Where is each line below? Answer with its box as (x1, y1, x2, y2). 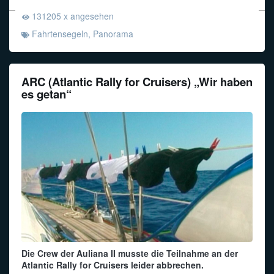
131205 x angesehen (31, 9, 114, 22)
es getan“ (21, 85, 72, 102)
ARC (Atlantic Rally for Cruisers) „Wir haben (21, 73, 253, 90)
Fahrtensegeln (31, 27, 88, 40)
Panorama (92, 27, 133, 40)
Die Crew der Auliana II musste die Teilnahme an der (21, 247, 238, 260)
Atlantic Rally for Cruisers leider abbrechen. (21, 259, 204, 272)
